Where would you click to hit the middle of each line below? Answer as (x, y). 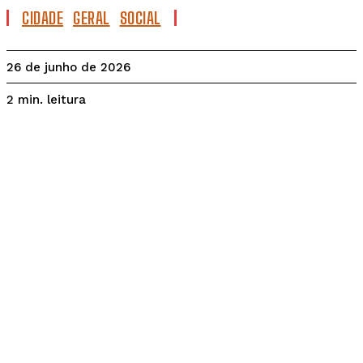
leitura (66, 99)
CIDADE (43, 17)
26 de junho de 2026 (68, 68)
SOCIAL (140, 17)
